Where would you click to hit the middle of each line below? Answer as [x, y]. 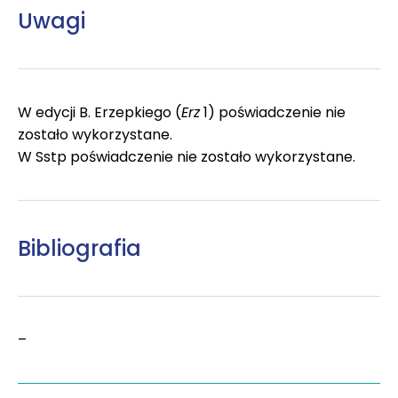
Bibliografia [80, 248]
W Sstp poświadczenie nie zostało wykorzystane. [187, 156]
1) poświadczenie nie [273, 112]
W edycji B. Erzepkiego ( [99, 112]
